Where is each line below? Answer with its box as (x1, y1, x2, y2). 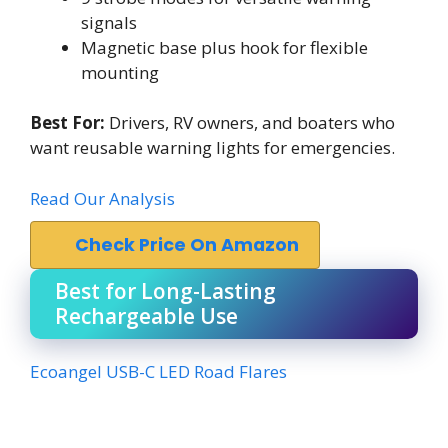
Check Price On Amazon (75, 232, 299, 257)
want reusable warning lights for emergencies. (30, 136, 395, 159)
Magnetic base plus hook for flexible (81, 35, 368, 59)
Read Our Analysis (30, 186, 175, 210)
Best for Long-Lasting (55, 276, 276, 305)
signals (81, 10, 137, 34)
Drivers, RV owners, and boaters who (105, 111, 395, 134)
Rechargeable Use (55, 301, 238, 330)
